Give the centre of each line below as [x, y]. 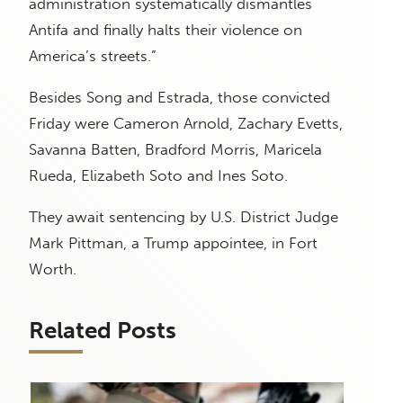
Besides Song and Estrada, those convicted [179, 98]
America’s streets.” [93, 56]
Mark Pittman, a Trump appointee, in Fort [173, 243]
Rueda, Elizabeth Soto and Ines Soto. [158, 176]
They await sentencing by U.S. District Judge [184, 217]
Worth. [53, 269]
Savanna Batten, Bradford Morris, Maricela [175, 150]
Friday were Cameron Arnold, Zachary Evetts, [186, 124]
